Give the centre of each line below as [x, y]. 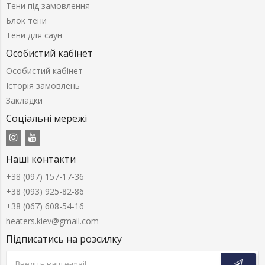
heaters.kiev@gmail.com [52, 221]
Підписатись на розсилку [64, 239]
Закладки [24, 100]
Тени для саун [34, 35]
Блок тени [26, 20]
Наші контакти [41, 159]
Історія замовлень [43, 85]
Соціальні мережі [46, 118]
